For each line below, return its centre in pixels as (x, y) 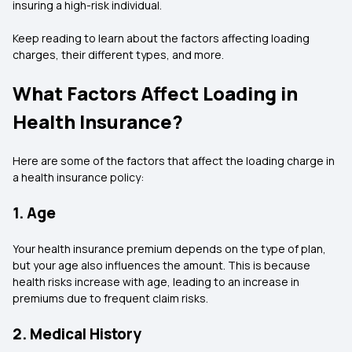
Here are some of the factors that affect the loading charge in (174, 161)
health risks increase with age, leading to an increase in (156, 282)
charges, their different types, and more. (119, 55)
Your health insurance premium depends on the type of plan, (169, 249)
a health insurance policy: (78, 177)
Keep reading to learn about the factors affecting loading (161, 38)
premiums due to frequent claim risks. (110, 298)
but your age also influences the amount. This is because (161, 265)
